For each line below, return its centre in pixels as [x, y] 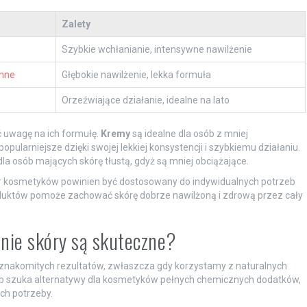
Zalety [76, 24]
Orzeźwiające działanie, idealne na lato [145, 100]
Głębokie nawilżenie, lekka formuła [136, 75]
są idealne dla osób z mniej [189, 134]
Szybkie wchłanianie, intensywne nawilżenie [157, 50]
